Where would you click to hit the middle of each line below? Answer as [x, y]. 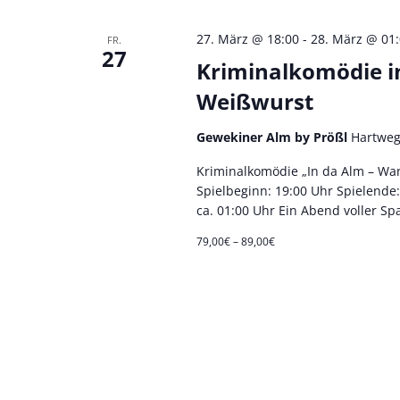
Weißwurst [254, 101]
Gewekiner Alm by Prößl [273, 137]
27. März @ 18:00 [247, 38]
